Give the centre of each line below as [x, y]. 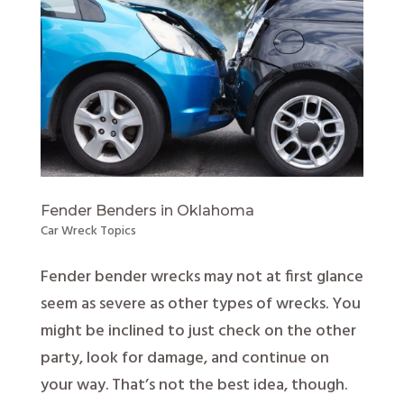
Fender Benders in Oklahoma [147, 211]
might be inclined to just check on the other [198, 331]
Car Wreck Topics [88, 231]
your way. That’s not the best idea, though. [193, 386]
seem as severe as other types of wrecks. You [200, 304]
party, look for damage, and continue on [184, 358]
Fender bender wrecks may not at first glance [202, 277]
